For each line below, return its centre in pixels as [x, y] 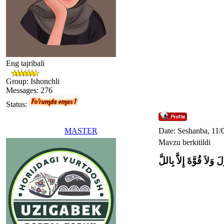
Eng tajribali [25, 63]
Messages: [23, 90]
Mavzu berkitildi [184, 142]
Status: [17, 104]
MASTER [81, 130]
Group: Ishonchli [33, 81]
